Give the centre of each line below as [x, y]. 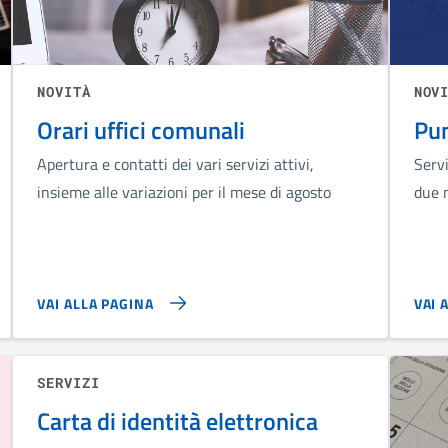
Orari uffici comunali [141, 129]
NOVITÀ [64, 91]
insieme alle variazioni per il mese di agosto [184, 191]
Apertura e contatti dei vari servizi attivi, [176, 163]
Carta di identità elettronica [178, 420]
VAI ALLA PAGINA [95, 303]
